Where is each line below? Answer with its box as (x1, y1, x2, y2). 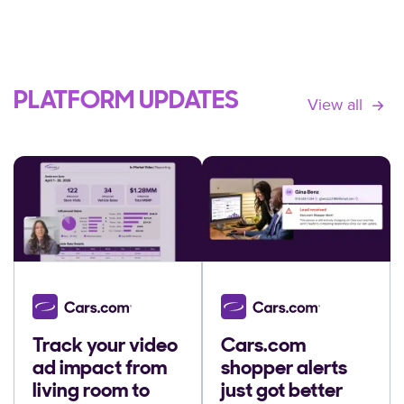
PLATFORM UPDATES (14, 89, 239, 115)
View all (308, 93, 367, 117)
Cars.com (221, 336, 306, 358)
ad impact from (32, 359, 167, 381)
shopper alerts (221, 359, 347, 381)
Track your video (32, 336, 178, 358)
